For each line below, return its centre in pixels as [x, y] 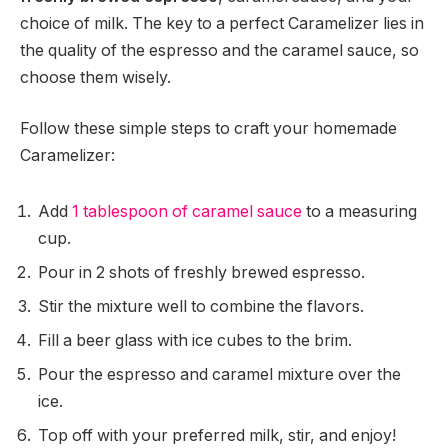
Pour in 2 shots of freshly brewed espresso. [201, 272]
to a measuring [359, 211]
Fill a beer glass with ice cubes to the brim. [195, 340]
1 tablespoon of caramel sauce [187, 211]
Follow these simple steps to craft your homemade [208, 129]
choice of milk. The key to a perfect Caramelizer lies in [222, 23]
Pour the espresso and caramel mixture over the [219, 374]
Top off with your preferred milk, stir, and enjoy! [217, 435]
